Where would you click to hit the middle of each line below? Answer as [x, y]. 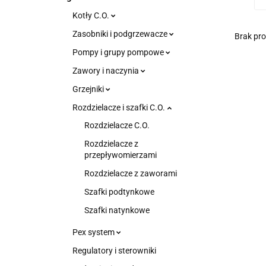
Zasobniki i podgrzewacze [121, 34]
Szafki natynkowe [117, 210]
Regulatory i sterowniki [114, 251]
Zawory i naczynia [107, 71]
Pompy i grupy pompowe [119, 52]
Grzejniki [89, 89]
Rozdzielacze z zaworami [131, 173]
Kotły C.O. [92, 15]
